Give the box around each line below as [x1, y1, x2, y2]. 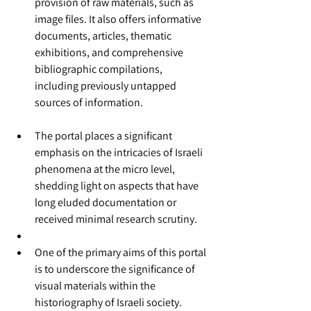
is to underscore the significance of [35, 262, 197, 276]
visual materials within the [35, 278, 158, 293]
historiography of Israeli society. [35, 295, 182, 310]
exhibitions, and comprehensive [35, 45, 185, 60]
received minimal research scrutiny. [35, 212, 197, 226]
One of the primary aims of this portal [35, 245, 208, 260]
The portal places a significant [35, 128, 174, 143]
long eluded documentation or [35, 195, 178, 210]
